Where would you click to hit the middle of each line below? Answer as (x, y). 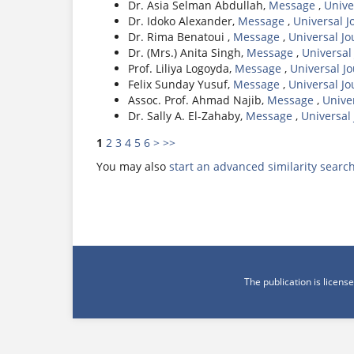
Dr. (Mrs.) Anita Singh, (187, 52)
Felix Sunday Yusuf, (181, 84)
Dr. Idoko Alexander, (183, 21)
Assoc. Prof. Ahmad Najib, (198, 100)
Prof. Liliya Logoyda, (181, 68)
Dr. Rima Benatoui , (181, 36)
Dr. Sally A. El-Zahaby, (187, 115)
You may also (133, 166)
